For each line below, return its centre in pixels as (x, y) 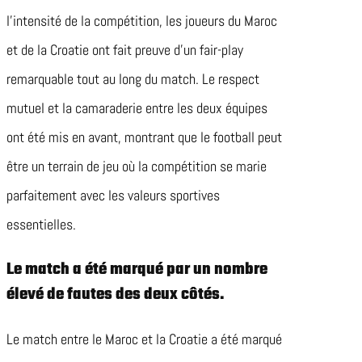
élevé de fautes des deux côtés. (116, 295)
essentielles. (41, 225)
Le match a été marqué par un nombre (137, 270)
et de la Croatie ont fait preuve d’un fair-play (125, 50)
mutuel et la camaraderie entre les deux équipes (137, 108)
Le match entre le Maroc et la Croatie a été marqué (144, 339)
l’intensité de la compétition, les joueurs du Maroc (142, 21)
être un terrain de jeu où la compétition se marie (137, 166)
